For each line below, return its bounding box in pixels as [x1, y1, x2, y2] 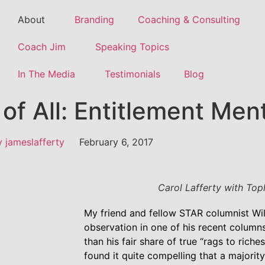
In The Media [17, 68, 75, 80]
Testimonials [104, 68, 160, 80]
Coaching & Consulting [137, 14, 240, 25]
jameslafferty [2, 136, 64, 148]
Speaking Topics [95, 41, 169, 53]
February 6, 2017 [79, 136, 153, 148]
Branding [74, 14, 114, 25]
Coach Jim [17, 41, 66, 53]
